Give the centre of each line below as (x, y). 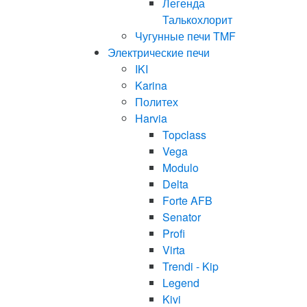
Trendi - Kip (191, 266)
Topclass (184, 135)
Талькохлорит (197, 20)
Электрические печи (159, 52)
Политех (157, 102)
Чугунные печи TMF (185, 36)
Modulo (181, 168)
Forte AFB (187, 200)
